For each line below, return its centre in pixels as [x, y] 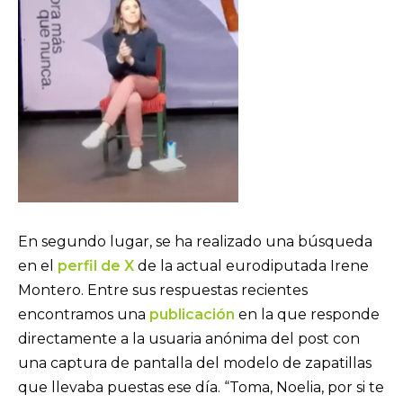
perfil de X [96, 266]
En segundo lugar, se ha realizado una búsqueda [195, 242]
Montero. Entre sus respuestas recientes [163, 291]
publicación [192, 315]
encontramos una [84, 315]
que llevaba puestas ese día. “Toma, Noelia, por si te [201, 388]
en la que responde [307, 315]
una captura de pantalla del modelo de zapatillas [195, 363]
